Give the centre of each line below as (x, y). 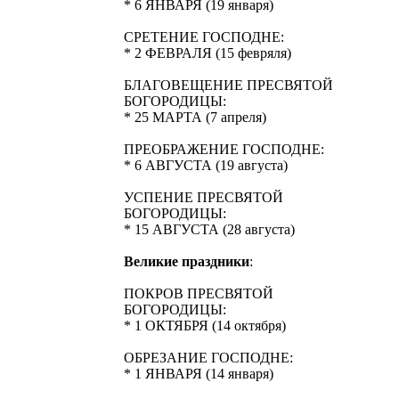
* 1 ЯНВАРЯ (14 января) (199, 374)
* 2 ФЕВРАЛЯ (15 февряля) (208, 53)
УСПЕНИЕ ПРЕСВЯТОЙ (204, 197)
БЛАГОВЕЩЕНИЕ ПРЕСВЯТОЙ (228, 85)
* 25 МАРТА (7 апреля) (195, 117)
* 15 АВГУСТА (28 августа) (209, 229)
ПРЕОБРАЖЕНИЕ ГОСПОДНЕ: (224, 149)
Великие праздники (187, 261)
